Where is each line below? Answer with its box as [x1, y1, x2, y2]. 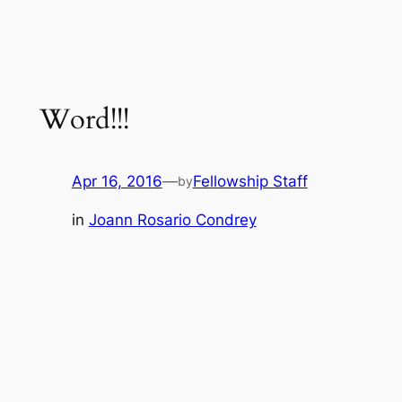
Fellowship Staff [192, 171, 308, 190]
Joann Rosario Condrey [88, 210, 257, 229]
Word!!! [39, 100, 129, 139]
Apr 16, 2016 [71, 171, 162, 190]
